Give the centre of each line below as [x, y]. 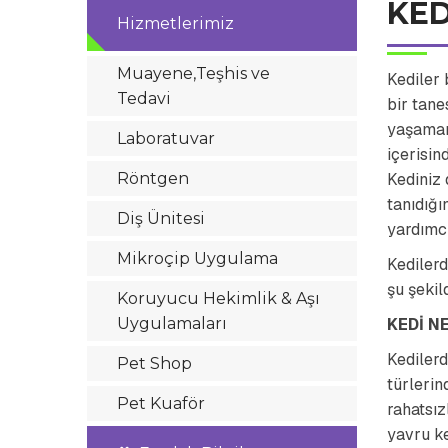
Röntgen [153, 178]
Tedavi [144, 98]
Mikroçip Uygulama [197, 258]
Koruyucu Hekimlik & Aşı [218, 298]
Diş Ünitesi [161, 218]
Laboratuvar [166, 138]
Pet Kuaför [161, 403]
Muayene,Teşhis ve [193, 73]
